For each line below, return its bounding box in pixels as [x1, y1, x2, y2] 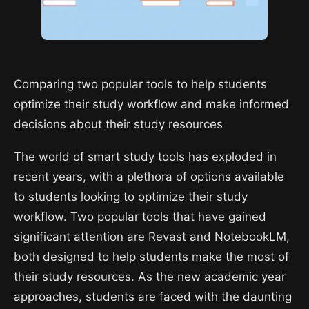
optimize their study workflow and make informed [14, 97, 289, 111]
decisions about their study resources [14, 117, 223, 131]
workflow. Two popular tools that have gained [14, 210, 266, 224]
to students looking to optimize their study [14, 190, 248, 204]
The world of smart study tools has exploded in [14, 150, 277, 164]
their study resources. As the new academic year [14, 270, 286, 284]
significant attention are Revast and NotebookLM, [14, 230, 290, 244]
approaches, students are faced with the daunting [14, 290, 292, 304]
